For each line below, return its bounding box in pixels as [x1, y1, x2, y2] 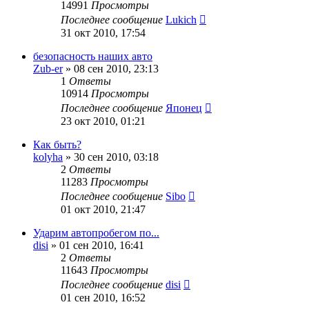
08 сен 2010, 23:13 [74, 62, 159, 74]
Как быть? [33, 138, 81, 150]
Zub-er [33, 62, 63, 74]
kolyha [33, 150, 63, 163]
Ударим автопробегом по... [33, 226, 159, 239]
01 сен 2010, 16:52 [61, 291, 146, 303]
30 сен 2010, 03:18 [74, 150, 159, 163]
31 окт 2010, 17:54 [61, 26, 146, 39]
